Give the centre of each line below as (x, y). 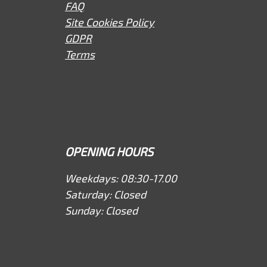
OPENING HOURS (109, 151)
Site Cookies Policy (110, 22)
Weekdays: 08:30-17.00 (121, 178)
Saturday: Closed (105, 194)
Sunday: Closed (101, 210)
